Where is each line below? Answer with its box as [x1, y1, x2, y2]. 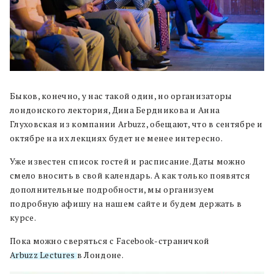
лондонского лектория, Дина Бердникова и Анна [10, 104, 220, 116]
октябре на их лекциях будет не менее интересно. [10, 132, 223, 144]
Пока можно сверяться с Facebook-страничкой [10, 235, 210, 246]
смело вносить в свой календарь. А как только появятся [10, 169, 250, 181]
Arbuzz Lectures [10, 249, 75, 261]
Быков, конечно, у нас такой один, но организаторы [10, 90, 232, 102]
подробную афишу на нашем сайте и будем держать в [10, 198, 242, 209]
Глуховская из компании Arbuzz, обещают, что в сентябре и [10, 118, 263, 130]
